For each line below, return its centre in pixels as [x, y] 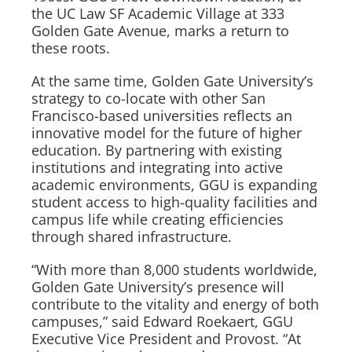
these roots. [71, 48]
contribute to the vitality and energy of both [175, 304]
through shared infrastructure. [132, 236]
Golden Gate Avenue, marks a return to [160, 31]
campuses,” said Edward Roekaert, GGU [162, 321]
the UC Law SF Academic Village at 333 [158, 13]
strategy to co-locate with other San [148, 98]
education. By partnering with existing [157, 150]
